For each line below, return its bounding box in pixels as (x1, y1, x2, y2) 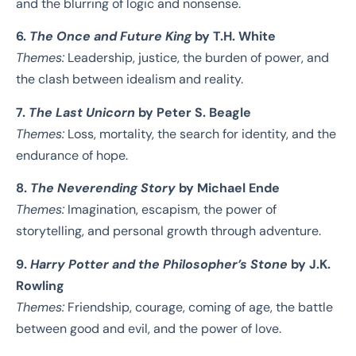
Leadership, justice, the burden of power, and (64, 49, 329, 67)
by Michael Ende (176, 180, 280, 197)
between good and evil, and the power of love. (16, 319, 281, 337)
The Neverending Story (30, 180, 176, 197)
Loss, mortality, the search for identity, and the (64, 125, 336, 142)
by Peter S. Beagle (135, 103, 251, 121)
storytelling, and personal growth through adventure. (16, 222, 321, 240)
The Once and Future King (29, 28, 192, 45)
